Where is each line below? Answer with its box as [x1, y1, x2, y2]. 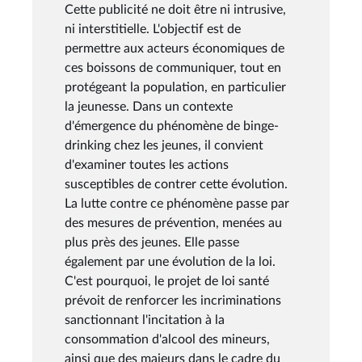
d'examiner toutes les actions [65, 158, 229, 171]
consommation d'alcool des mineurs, [65, 332, 270, 346]
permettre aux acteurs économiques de [65, 41, 284, 55]
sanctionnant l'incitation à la [65, 313, 225, 326]
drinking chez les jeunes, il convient [65, 138, 263, 152]
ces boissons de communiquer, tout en [65, 61, 281, 74]
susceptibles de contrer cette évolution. [65, 177, 288, 191]
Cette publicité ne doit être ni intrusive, [65, 2, 286, 16]
